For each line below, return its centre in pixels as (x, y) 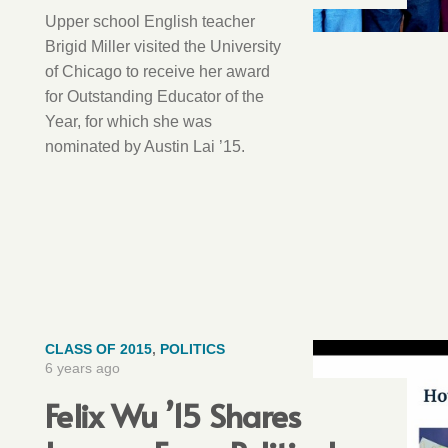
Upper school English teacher (150, 21)
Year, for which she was (128, 121)
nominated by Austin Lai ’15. (145, 146)
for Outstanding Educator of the (154, 96)
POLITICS (192, 348)
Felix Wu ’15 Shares (173, 414)
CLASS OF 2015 (98, 348)
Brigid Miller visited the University (163, 46)
